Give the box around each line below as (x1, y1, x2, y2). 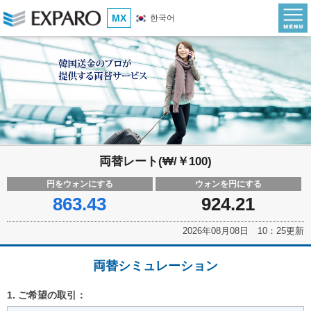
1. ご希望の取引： (7, 289, 86, 301)
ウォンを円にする (194, 179, 262, 190)
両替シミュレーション (93, 259, 218, 274)
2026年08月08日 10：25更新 (183, 226, 304, 237)
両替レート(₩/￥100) (99, 155, 212, 169)
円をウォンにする (46, 179, 113, 190)
